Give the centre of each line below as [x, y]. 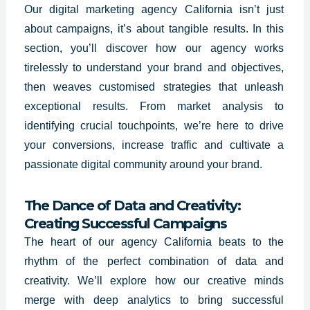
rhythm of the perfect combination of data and [154, 261]
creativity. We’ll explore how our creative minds [154, 280]
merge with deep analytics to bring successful [154, 300]
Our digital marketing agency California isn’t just [154, 9]
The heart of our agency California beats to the [154, 241]
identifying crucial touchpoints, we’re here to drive [154, 125]
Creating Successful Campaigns [125, 223]
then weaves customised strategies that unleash [154, 86]
